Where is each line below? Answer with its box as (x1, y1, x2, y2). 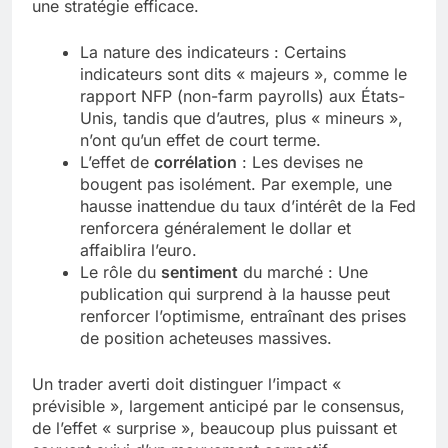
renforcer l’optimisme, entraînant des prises (80, 306, 406, 327)
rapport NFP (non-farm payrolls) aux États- (80, 86, 405, 107)
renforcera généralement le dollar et (80, 218, 351, 239)
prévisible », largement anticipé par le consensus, (32, 396, 405, 417)
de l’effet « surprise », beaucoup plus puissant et (32, 418, 397, 439)
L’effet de (80, 152, 154, 173)
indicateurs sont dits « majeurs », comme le (80, 64, 407, 85)
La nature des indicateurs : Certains (80, 42, 346, 63)
